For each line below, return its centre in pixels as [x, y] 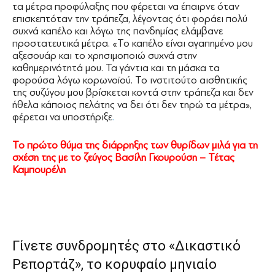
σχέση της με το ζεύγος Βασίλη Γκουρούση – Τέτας [123, 157]
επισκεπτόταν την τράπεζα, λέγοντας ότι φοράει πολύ [130, 18]
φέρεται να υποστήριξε [62, 117]
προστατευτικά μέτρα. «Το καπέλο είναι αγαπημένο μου [133, 43]
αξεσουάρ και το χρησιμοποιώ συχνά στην [105, 55]
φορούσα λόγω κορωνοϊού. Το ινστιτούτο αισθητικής [130, 80]
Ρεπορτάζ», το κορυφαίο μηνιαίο [114, 264]
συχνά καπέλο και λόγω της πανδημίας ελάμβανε [118, 31]
